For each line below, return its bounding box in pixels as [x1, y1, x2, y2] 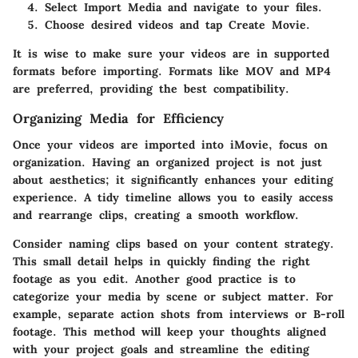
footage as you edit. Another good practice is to [13, 271, 296, 286]
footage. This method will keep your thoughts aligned [13, 324, 326, 339]
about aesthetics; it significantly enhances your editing [13, 172, 333, 187]
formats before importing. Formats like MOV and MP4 [13, 64, 331, 79]
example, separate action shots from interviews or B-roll [13, 306, 344, 321]
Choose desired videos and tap [45, 18, 229, 33]
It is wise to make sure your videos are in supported [13, 46, 329, 62]
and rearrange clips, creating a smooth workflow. [13, 207, 299, 222]
